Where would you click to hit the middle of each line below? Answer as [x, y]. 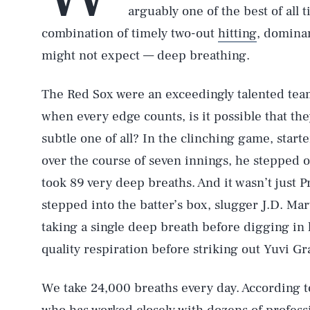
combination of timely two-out [130, 33]
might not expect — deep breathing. [146, 55]
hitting [237, 33]
